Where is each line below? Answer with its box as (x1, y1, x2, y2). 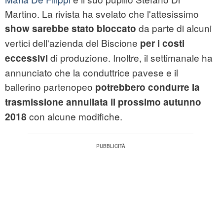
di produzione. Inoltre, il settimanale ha (48, 51, 213, 65)
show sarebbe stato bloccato (5, 22, 136, 36)
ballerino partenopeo (5, 80, 95, 94)
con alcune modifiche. (27, 110, 122, 123)
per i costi (140, 37, 184, 50)
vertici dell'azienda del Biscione (5, 36, 140, 50)
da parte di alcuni (136, 21, 212, 35)
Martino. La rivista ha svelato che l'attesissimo (5, 7, 199, 21)
